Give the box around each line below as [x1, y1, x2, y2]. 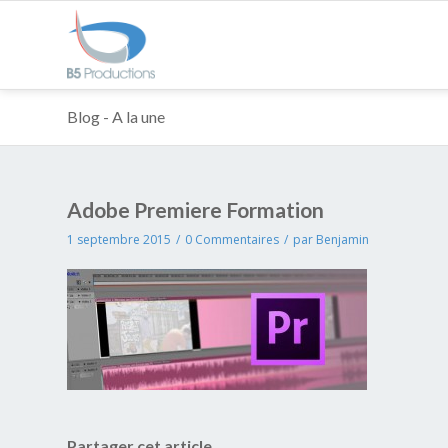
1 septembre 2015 [67, 231, 171, 248]
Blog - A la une [67, 107, 165, 126]
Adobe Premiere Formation [67, 197, 324, 222]
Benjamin [316, 231, 369, 248]
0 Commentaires [185, 231, 279, 248]
